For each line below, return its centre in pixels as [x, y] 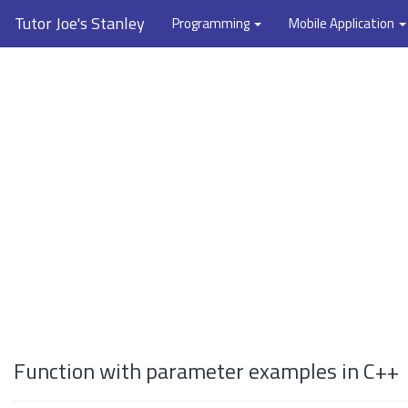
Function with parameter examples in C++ [206, 371]
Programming [212, 23]
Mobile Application [343, 23]
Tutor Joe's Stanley [80, 23]
